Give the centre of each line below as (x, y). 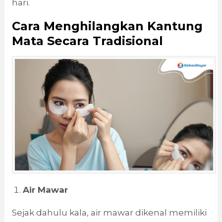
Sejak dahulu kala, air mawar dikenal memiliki (109, 213)
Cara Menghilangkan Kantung (107, 26)
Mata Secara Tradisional (87, 41)
